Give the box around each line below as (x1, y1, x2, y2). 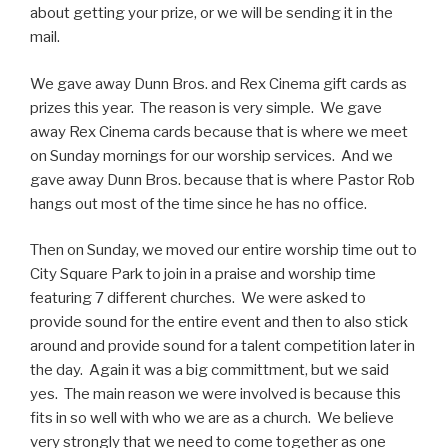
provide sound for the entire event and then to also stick (30, 313, 408, 332)
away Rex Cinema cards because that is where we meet (30, 122, 408, 141)
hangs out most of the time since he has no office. (30, 194, 370, 213)
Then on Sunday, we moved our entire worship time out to (30, 241, 417, 260)
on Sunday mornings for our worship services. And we (30, 146, 393, 165)
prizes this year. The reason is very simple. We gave (30, 98, 382, 117)
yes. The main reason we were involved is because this (30, 385, 401, 404)
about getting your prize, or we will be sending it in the (30, 4, 393, 23)
